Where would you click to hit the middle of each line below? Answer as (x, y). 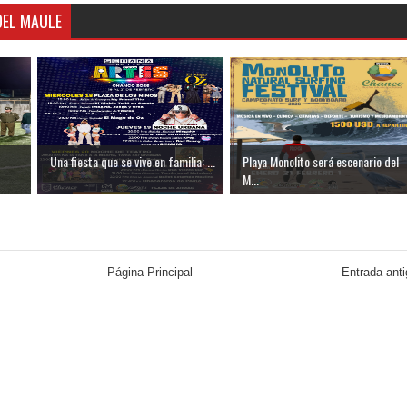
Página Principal (149, 273)
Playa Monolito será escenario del (321, 162)
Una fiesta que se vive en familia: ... (133, 162)
